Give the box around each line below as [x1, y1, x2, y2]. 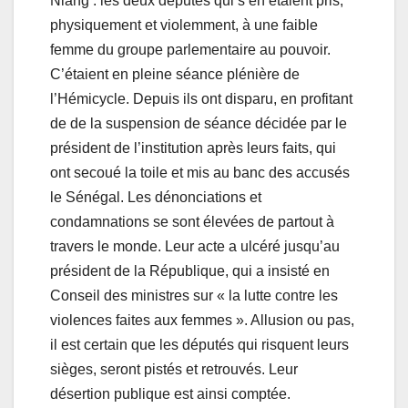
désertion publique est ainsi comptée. [50, 386, 291, 403]
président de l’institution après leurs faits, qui [50, 140, 336, 157]
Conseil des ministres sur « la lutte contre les [50, 288, 338, 304]
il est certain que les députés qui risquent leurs [50, 337, 349, 353]
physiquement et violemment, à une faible [50, 17, 318, 34]
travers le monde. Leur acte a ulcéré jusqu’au [50, 239, 340, 255]
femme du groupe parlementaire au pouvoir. [50, 42, 331, 58]
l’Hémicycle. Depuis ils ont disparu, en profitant [50, 91, 352, 107]
